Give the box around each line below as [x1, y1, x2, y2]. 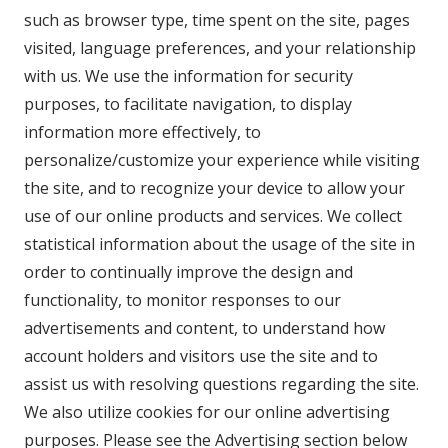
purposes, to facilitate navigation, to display [24, 93, 352, 115]
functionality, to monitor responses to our [24, 289, 341, 311]
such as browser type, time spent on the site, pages [24, 9, 410, 31]
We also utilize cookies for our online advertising [24, 401, 390, 423]
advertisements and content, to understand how [24, 317, 385, 339]
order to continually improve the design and [24, 261, 353, 283]
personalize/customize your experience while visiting [24, 149, 420, 171]
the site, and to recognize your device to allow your [24, 177, 405, 199]
